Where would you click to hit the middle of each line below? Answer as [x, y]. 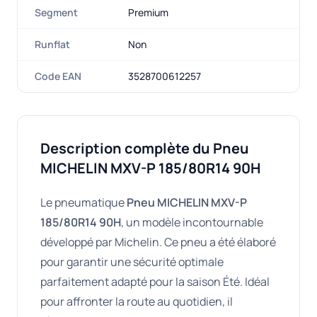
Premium [148, 12]
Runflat [52, 44]
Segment [56, 12]
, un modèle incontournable [192, 222]
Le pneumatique [83, 202]
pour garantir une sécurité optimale [132, 262]
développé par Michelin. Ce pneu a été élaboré [158, 242]
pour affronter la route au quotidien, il [137, 301]
